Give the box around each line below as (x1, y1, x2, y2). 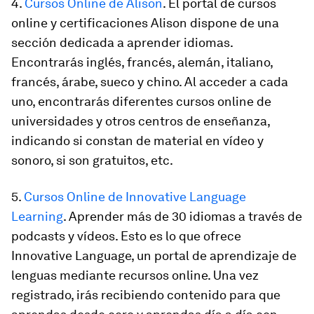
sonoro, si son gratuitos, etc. (11, 153, 173, 168)
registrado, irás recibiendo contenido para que (11, 287, 280, 302)
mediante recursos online (60, 268, 207, 282)
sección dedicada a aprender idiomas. (11, 35, 233, 50)
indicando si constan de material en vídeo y (11, 133, 264, 148)
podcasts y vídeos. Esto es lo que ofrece (11, 228, 241, 243)
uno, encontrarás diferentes (11, 94, 176, 109)
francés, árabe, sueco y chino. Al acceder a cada (11, 74, 288, 89)
